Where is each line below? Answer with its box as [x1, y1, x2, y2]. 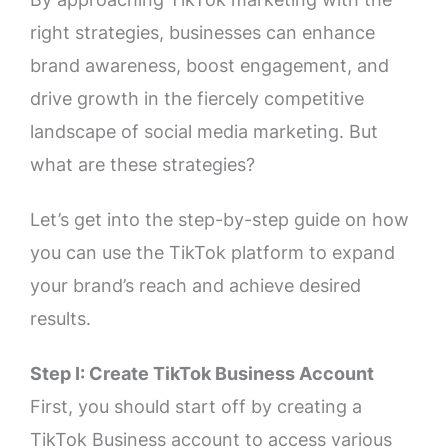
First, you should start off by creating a [30, 395, 362, 417]
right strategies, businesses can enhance [30, 22, 375, 44]
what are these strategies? [30, 154, 255, 176]
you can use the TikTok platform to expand [30, 242, 395, 264]
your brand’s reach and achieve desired [30, 275, 361, 297]
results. [30, 308, 91, 330]
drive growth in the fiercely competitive [30, 88, 364, 110]
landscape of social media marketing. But [30, 121, 378, 143]
